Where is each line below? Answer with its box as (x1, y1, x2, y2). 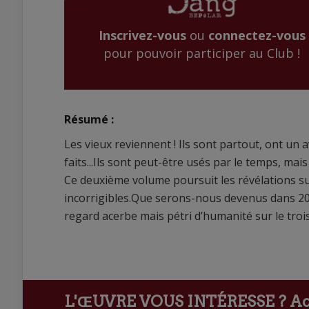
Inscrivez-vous (98, 27, 186, 44)
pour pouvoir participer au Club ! (103, 45, 300, 62)
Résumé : (64, 112, 114, 127)
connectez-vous (208, 27, 306, 44)
